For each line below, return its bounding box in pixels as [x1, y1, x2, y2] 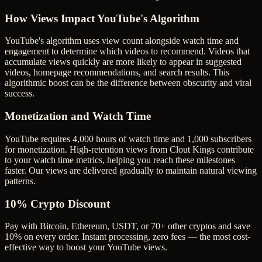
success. [5, 88, 35, 99]
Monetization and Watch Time [5, 110, 151, 123]
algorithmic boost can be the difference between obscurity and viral [5, 78, 251, 88]
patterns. [5, 175, 36, 186]
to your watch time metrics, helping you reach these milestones [5, 154, 235, 165]
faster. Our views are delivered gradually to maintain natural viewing [5, 165, 257, 175]
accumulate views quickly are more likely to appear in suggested [5, 57, 242, 67]
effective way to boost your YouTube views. [5, 242, 167, 253]
